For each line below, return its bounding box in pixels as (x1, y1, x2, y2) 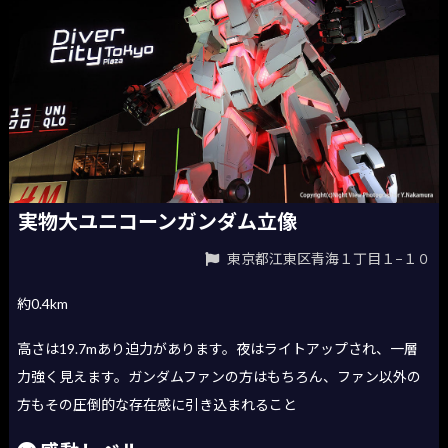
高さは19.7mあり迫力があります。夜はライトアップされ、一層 (17, 340, 419, 358)
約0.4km (17, 295, 69, 313)
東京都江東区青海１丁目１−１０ (223, 249, 431, 267)
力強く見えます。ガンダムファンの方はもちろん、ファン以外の (17, 368, 422, 386)
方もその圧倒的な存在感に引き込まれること (17, 396, 298, 414)
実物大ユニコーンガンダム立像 (18, 209, 298, 234)
